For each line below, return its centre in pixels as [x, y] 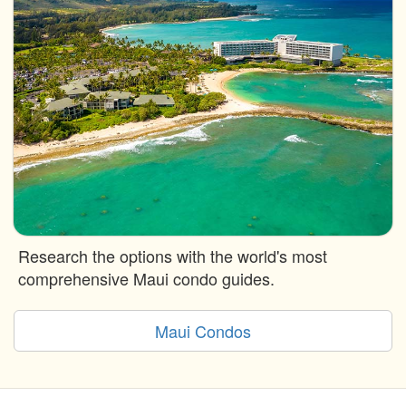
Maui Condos [203, 331]
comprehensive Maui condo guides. [146, 279]
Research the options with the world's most [173, 256]
